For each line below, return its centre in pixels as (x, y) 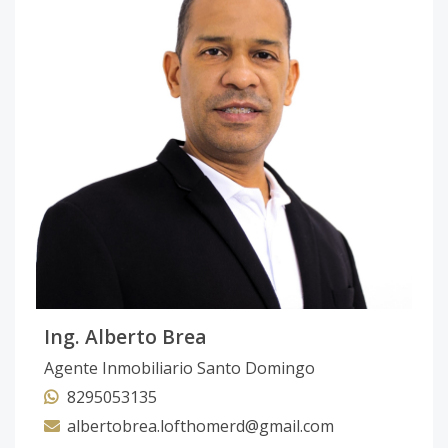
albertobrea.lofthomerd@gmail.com (200, 426)
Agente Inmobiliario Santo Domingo (179, 368)
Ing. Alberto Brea (125, 336)
